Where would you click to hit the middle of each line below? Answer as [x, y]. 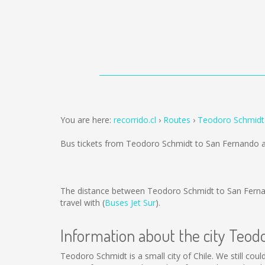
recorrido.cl [135, 120]
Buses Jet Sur [130, 203]
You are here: [87, 120]
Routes [177, 120]
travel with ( [83, 203]
